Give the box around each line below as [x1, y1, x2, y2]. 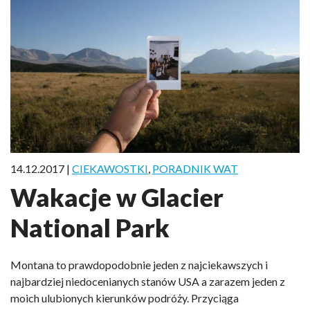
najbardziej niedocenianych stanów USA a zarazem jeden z [10, 275, 285, 289]
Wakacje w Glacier [10, 182, 224, 213]
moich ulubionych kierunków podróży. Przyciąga [10, 291, 239, 305]
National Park [10, 212, 170, 244]
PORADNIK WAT [152, 162, 238, 176]
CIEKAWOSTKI [72, 162, 148, 176]
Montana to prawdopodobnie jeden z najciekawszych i [10, 258, 268, 272]
